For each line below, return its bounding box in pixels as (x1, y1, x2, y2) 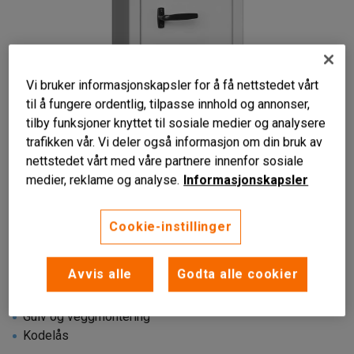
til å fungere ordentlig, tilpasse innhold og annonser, (26, 96, 311, 112)
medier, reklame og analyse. (26, 172, 180, 188)
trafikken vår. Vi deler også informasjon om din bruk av (26, 134, 323, 150)
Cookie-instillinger (109, 219, 232, 235)
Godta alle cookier (177, 266, 299, 282)
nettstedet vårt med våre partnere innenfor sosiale (26, 153, 304, 169)
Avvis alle (68, 266, 133, 282)
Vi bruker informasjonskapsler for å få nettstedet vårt (26, 77, 319, 93)
